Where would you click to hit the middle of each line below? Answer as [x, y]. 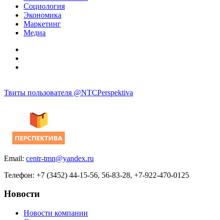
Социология [44, 6]
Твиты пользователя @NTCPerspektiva [69, 92]
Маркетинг [42, 24]
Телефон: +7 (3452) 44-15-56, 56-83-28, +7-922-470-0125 [96, 175]
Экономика [42, 15]
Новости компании [56, 213]
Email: [15, 158]
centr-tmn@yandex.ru [60, 158]
